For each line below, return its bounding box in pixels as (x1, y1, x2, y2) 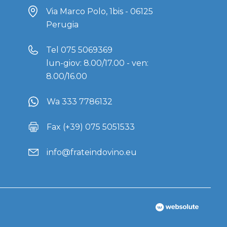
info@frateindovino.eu (47, 147, 137, 158)
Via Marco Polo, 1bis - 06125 (46, 7, 154, 17)
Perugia (46, 20, 79, 30)
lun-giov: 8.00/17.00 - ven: (46, 58, 148, 68)
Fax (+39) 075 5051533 (47, 122, 135, 132)
